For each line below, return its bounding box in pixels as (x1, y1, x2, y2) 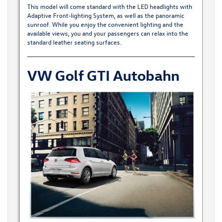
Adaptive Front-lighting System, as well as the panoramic (27, 10, 184, 19)
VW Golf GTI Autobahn (27, 65, 179, 84)
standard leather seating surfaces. (27, 37, 121, 46)
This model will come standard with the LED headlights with (27, 1, 192, 10)
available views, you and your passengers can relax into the (27, 28, 188, 37)
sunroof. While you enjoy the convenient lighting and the (27, 19, 183, 28)
